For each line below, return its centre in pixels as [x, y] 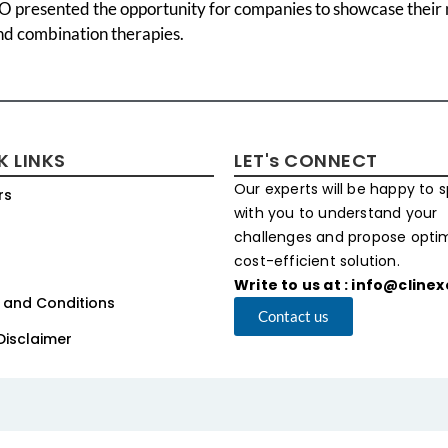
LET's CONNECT [306, 161]
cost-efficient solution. [317, 261]
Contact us [293, 316]
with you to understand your [336, 213]
